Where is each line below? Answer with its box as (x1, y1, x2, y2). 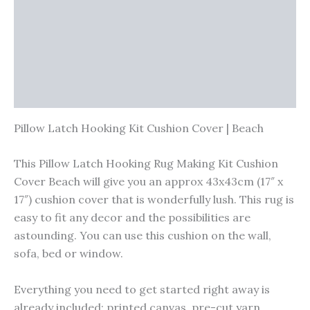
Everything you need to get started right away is (14, 282, 270, 297)
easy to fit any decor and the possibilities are (14, 210, 250, 225)
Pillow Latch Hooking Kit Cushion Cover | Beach (14, 120, 264, 135)
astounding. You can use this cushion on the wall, (14, 228, 271, 243)
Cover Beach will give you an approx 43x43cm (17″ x (14, 174, 283, 189)
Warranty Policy (14, 57, 99, 71)
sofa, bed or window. (14, 246, 123, 261)
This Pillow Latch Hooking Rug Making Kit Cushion (14, 156, 278, 171)
